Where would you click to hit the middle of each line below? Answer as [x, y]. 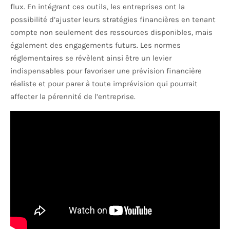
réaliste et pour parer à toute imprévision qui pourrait [104, 84]
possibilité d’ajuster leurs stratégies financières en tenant [113, 20]
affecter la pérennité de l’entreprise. [73, 97]
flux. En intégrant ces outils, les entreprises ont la [98, 7]
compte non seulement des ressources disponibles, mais [111, 33]
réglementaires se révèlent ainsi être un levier [91, 58]
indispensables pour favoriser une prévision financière [106, 71]
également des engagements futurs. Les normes [95, 45]
